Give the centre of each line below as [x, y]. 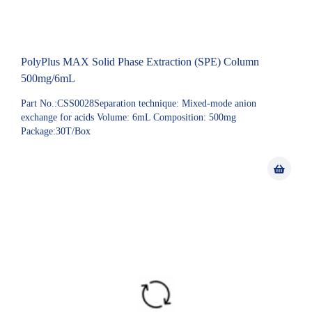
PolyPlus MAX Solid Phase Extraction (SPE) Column [140, 62]
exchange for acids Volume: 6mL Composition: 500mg [128, 117]
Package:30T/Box [56, 131]
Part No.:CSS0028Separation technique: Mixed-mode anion [139, 103]
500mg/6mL [48, 78]
